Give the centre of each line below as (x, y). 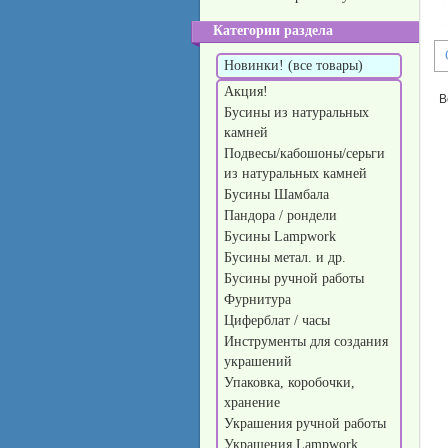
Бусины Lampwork (282, 236)
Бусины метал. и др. (287, 257)
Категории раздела (273, 30)
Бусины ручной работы (296, 278)
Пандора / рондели (282, 215)
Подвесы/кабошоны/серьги (304, 153)
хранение (254, 402)
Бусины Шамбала (278, 194)
